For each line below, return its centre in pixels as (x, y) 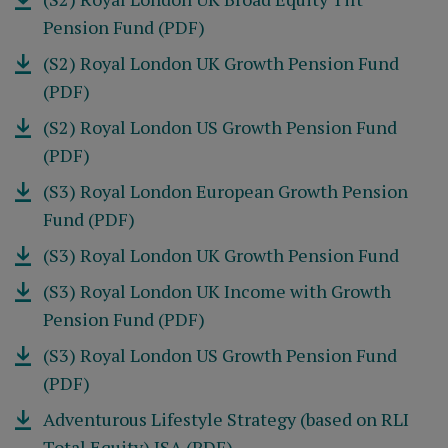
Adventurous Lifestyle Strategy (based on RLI (226, 419)
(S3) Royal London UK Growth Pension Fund (221, 255)
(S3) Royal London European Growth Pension (226, 191)
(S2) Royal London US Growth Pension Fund (220, 127)
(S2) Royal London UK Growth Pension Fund (221, 63)
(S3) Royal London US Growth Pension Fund (220, 355)
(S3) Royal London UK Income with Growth (217, 291)
